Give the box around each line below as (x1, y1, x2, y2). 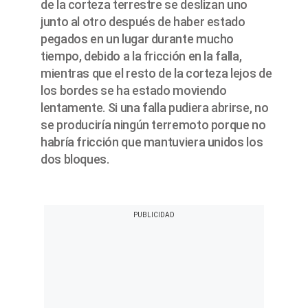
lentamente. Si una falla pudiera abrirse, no (41, 100, 269, 115)
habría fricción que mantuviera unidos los (41, 135, 263, 150)
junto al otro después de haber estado (41, 14, 245, 30)
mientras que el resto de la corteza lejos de (41, 66, 272, 81)
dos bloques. (41, 152, 109, 167)
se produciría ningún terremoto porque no (41, 118, 266, 133)
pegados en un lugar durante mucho (41, 32, 234, 47)
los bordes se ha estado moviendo (41, 83, 227, 98)
